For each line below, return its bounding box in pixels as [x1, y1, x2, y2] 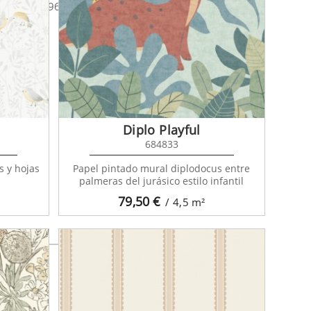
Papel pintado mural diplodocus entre [73, 161, 251, 175]
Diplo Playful [123, 121, 201, 138]
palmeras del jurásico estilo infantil [79, 174, 244, 187]
